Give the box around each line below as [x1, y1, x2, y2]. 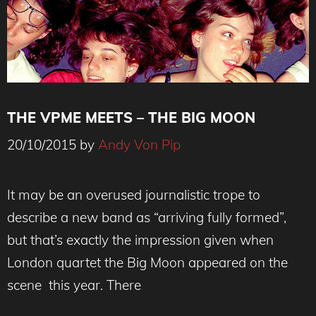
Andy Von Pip [98, 136, 181, 153]
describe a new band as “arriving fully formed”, [7, 209, 286, 226]
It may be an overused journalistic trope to [7, 186, 260, 203]
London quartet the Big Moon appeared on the [7, 254, 288, 271]
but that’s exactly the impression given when [7, 231, 274, 248]
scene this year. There [7, 276, 141, 293]
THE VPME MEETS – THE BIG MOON [7, 108, 255, 126]
